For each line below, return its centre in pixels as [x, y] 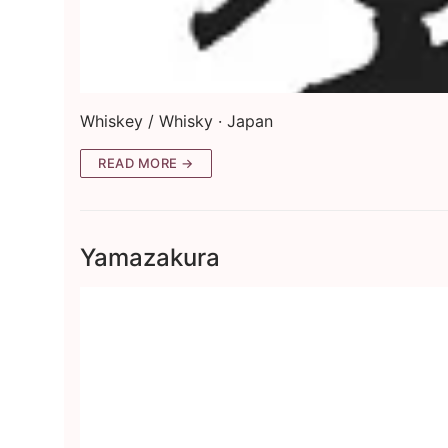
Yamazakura [150, 258]
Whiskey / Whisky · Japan [176, 121]
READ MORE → [146, 163]
